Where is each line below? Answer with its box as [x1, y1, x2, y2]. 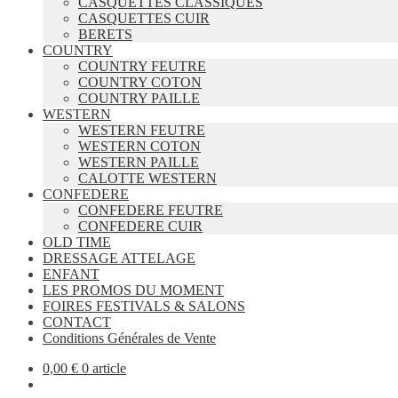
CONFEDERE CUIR [78, 219, 203, 234]
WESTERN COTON [78, 139, 201, 154]
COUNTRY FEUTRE [78, 59, 206, 74]
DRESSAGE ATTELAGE [43, 251, 195, 266]
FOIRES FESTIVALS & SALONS [43, 298, 245, 314]
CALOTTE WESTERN [78, 171, 217, 186]
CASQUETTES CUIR [78, 11, 210, 26]
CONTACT [43, 314, 111, 330]
